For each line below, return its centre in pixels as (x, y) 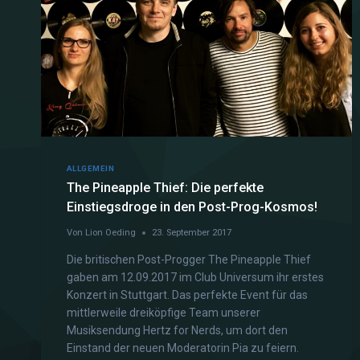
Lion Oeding (111, 233)
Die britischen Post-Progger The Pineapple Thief (189, 260)
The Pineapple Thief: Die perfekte (165, 188)
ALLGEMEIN (91, 169)
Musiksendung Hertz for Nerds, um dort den (177, 331)
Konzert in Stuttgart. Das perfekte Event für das (187, 295)
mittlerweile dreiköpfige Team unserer (164, 313)
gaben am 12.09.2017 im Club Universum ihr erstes (195, 278)
